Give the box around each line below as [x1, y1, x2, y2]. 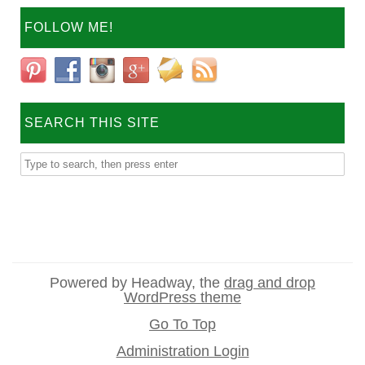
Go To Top [149, 316, 216, 333]
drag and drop [224, 275, 315, 292]
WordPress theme [124, 289, 241, 306]
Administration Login [116, 343, 249, 360]
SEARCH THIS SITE [24, 116, 160, 130]
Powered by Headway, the [50, 275, 224, 292]
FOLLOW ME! [24, 20, 113, 35]
